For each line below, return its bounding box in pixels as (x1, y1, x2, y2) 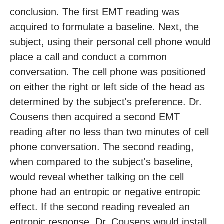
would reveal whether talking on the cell (10, 171, 184, 183)
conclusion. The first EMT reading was (10, 6, 179, 18)
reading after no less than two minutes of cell (10, 126, 209, 138)
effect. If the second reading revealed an (10, 201, 190, 213)
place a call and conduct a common (10, 51, 167, 63)
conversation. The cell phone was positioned (10, 66, 206, 78)
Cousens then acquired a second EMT (10, 111, 180, 123)
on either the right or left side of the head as (10, 81, 205, 93)
